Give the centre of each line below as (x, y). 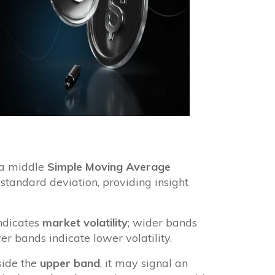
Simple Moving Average (109, 166)
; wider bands (162, 222)
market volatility (85, 222)
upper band (70, 263)
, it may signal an (144, 263)
